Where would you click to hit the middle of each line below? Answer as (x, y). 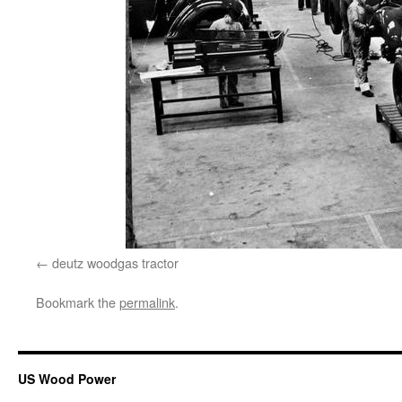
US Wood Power (67, 379)
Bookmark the (78, 302)
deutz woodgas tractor (115, 262)
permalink (147, 302)
